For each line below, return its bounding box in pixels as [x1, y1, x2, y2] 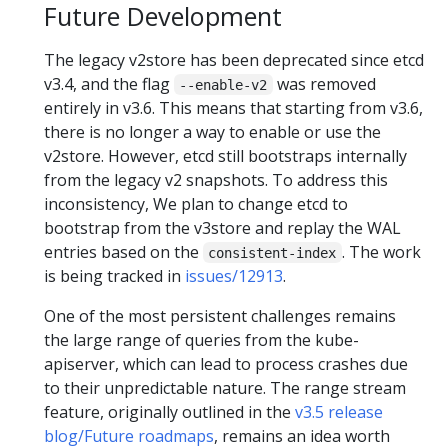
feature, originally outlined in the [44, 400, 295, 423]
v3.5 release [295, 400, 383, 423]
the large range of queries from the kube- [44, 328, 359, 351]
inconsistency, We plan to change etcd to [44, 192, 348, 215]
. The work [341, 240, 421, 263]
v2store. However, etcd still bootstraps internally [44, 144, 407, 167]
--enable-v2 [179, 76, 268, 93]
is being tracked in [44, 264, 185, 287]
